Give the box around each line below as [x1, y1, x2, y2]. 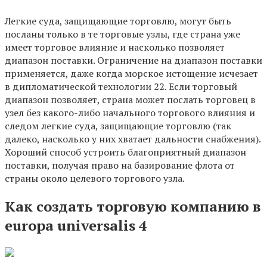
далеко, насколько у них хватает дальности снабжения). [5, 132, 260, 145]
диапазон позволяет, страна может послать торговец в [5, 92, 256, 106]
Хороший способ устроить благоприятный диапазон [5, 145, 246, 159]
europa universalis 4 [5, 215, 147, 235]
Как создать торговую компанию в [5, 196, 261, 216]
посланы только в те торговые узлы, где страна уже [5, 27, 240, 41]
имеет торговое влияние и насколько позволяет [5, 40, 225, 54]
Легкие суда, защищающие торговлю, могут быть [5, 14, 231, 27]
